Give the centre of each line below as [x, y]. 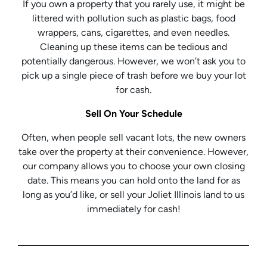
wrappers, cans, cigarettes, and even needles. [133, 33]
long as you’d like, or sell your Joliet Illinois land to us [133, 195]
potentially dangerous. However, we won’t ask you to [133, 61]
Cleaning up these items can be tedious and [133, 47]
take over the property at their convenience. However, [133, 152]
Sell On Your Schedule [133, 114]
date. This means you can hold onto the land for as [133, 181]
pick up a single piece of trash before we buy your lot [133, 76]
